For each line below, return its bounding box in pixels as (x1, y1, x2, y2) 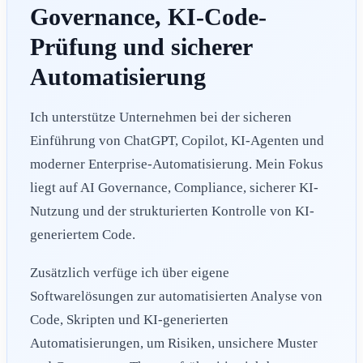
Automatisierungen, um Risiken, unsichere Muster (30, 335, 318, 352)
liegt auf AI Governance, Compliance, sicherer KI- (30, 180, 318, 196)
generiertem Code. (30, 227, 135, 243)
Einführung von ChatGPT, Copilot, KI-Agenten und (30, 133, 324, 149)
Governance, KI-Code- (30, 3, 267, 31)
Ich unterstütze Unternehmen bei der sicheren (30, 109, 292, 126)
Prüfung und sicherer (30, 33, 252, 61)
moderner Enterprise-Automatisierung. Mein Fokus (30, 156, 323, 173)
